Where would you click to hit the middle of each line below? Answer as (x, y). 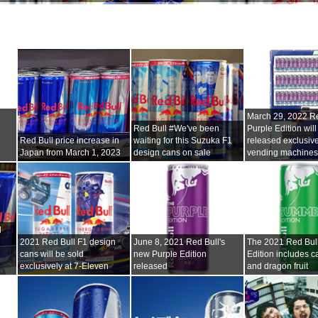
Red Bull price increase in (70, 140)
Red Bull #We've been (177, 128)
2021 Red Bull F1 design (68, 242)
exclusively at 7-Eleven (65, 266)
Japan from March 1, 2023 (71, 152)
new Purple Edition (170, 254)
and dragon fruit (278, 266)
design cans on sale (172, 152)
